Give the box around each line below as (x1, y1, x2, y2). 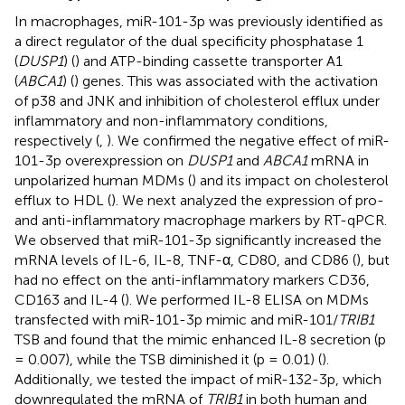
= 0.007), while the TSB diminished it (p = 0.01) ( (14, 350, 322, 368)
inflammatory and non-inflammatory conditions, (14, 111, 328, 129)
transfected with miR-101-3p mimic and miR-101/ (14, 310, 338, 328)
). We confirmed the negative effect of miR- (107, 131, 390, 149)
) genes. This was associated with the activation (74, 71, 378, 89)
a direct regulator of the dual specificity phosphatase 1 (14, 32, 363, 50)
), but (356, 250, 390, 268)
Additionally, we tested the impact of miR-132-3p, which (14, 370, 381, 388)
